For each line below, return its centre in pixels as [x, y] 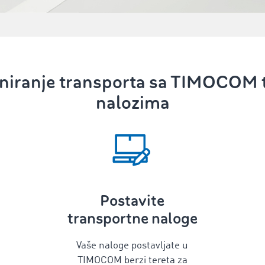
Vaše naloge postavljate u [132, 246]
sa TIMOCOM [203, 82]
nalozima [132, 103]
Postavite [132, 201]
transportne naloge [132, 219]
